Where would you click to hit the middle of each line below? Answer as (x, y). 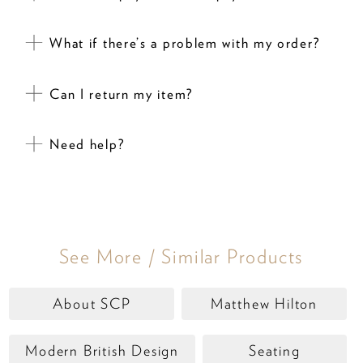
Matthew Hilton (264, 304)
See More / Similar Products (181, 256)
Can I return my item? (126, 94)
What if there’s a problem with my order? (185, 43)
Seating (275, 351)
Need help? (88, 144)
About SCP (92, 304)
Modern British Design (102, 351)
